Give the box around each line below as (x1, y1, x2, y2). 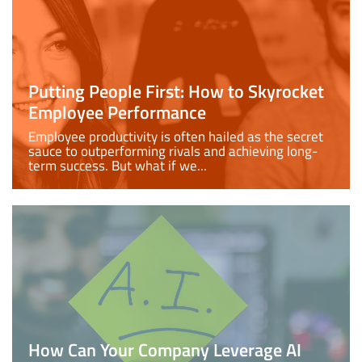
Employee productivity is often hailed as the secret (28, 126, 323, 147)
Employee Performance (28, 99, 206, 126)
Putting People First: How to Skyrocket (28, 78, 324, 105)
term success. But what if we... (28, 155, 207, 176)
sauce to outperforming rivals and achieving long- (28, 141, 318, 162)
